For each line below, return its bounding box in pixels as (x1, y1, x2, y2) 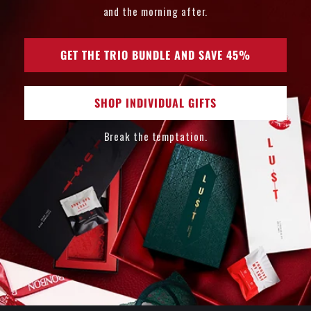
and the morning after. (103, 3, 208, 19)
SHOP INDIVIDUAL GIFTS (94, 94, 217, 111)
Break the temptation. (103, 128, 208, 144)
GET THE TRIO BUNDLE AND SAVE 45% (60, 46, 251, 63)
